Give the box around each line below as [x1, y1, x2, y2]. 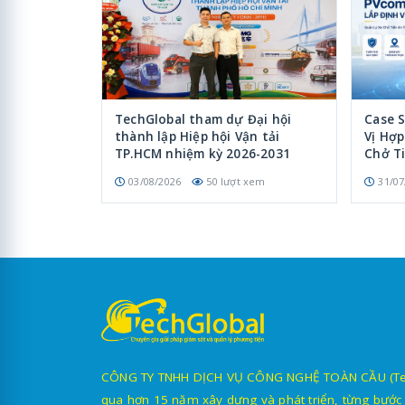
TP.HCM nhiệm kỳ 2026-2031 [115, 145, 290, 162]
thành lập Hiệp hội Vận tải [115, 127, 280, 145]
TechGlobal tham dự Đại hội [115, 110, 292, 127]
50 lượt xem [206, 174, 266, 188]
